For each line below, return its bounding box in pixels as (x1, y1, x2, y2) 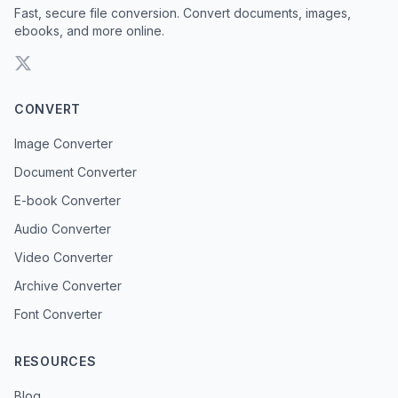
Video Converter (14, 250, 113, 265)
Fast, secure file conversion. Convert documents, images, (14, 5, 351, 20)
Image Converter (14, 136, 113, 151)
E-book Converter (14, 193, 121, 208)
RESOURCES (14, 354, 97, 369)
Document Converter (14, 164, 137, 179)
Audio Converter (14, 221, 111, 236)
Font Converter (14, 306, 102, 322)
